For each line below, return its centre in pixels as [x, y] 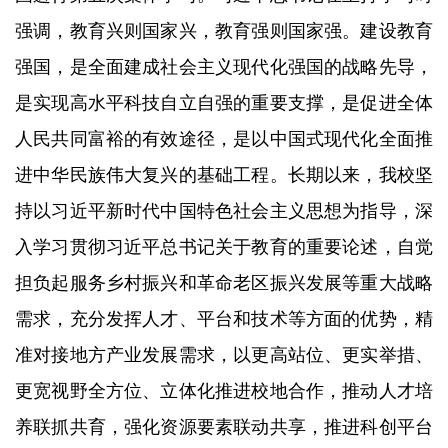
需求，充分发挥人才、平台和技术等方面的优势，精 [224, 318]
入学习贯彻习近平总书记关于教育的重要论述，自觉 [224, 246]
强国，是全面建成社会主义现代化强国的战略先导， [224, 66]
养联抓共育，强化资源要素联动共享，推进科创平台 [224, 426]
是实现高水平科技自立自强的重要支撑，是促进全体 [224, 102]
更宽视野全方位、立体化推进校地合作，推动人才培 [224, 390]
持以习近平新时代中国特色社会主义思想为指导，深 [224, 210]
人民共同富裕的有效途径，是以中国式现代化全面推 [224, 138]
